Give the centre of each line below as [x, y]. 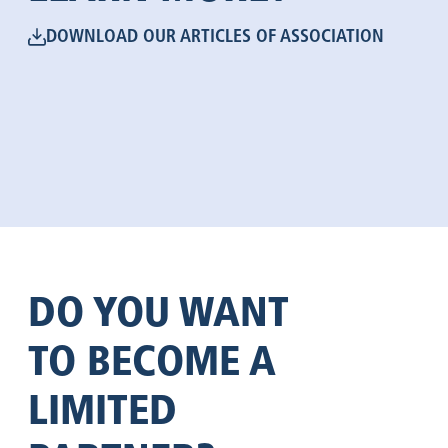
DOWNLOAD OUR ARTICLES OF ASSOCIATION [215, 36]
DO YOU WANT [158, 311]
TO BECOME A [152, 360]
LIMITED [102, 409]
